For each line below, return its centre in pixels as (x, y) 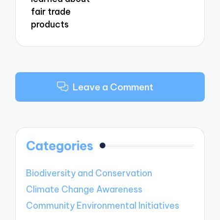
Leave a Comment (113, 87)
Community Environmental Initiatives (103, 205)
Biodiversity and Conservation (89, 173)
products (50, 25)
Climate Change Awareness (84, 190)
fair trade (51, 12)
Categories (60, 146)
